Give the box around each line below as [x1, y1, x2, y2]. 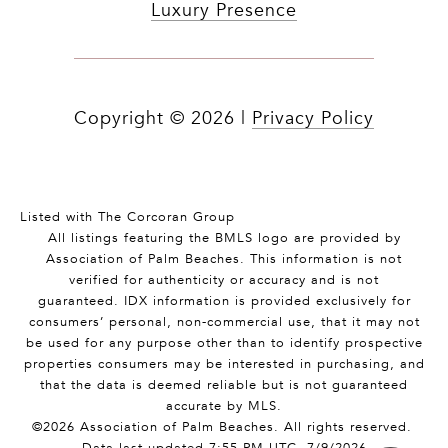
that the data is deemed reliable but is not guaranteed [40, 376, 408, 394]
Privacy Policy [252, 107, 374, 130]
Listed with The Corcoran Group [20, 208, 235, 226]
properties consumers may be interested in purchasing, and [23, 355, 425, 373]
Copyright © [74, 107, 185, 130]
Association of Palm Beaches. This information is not [46, 250, 402, 268]
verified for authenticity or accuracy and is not [69, 271, 379, 289]
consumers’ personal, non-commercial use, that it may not [28, 313, 420, 331]
